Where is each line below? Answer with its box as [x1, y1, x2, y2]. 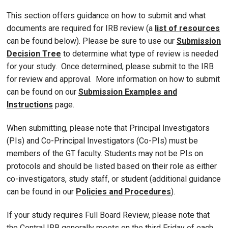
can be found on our [7, 87, 78, 97]
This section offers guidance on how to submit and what [7, 11, 206, 21]
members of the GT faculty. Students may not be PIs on [7, 149, 203, 159]
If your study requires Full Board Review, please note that [7, 210, 210, 220]
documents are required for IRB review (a [7, 23, 155, 34]
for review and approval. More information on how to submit [7, 74, 220, 84]
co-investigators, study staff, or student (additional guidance [7, 174, 221, 184]
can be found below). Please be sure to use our [7, 36, 177, 46]
